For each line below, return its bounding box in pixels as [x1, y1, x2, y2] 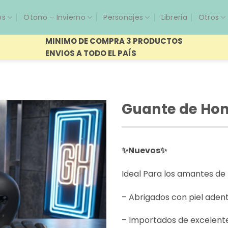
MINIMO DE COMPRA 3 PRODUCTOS [45, 35, 183, 46]
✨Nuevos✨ [122, 145, 167, 156]
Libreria [161, 12, 187, 22]
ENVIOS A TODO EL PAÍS [45, 47, 136, 59]
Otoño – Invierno [23, 12, 85, 22]
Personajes [103, 12, 144, 22]
